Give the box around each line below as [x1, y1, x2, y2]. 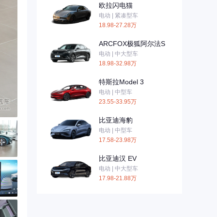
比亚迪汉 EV [99, 154, 137, 162]
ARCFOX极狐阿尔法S [99, 39, 165, 47]
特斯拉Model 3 [99, 77, 144, 86]
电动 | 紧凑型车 [99, 12, 138, 19]
